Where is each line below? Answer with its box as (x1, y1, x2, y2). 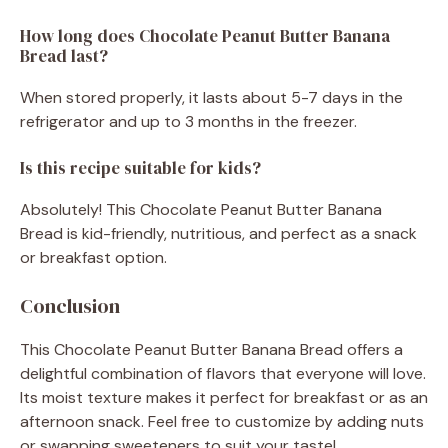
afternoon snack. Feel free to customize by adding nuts (20, 410, 424, 432)
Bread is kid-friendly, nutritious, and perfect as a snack (20, 222, 417, 244)
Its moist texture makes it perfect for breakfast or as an (20, 386, 428, 408)
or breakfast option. (20, 246, 167, 268)
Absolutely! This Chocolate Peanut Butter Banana (20, 198, 382, 220)
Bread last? (20, 43, 108, 68)
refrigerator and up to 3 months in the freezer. (20, 110, 357, 132)
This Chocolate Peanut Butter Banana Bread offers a (20, 338, 403, 360)
